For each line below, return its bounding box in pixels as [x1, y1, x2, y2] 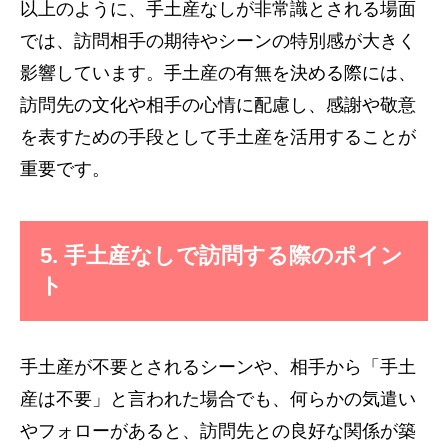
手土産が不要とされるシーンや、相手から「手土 [20, 357, 416, 377]
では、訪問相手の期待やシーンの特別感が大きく [20, 31, 416, 51]
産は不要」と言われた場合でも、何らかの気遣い [20, 389, 416, 409]
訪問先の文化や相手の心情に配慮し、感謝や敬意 [20, 95, 416, 115]
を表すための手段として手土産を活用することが [20, 127, 416, 147]
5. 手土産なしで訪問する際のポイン [40, 243, 403, 268]
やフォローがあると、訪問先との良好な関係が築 [20, 421, 416, 441]
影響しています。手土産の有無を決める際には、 [20, 63, 416, 83]
